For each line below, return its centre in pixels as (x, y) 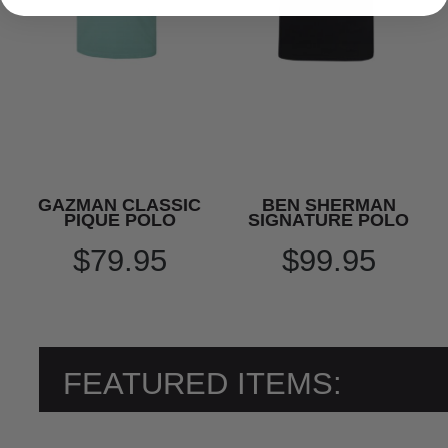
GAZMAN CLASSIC (119, 205)
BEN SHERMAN (328, 205)
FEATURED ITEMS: (202, 383)
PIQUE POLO (119, 220)
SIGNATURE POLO (328, 220)
